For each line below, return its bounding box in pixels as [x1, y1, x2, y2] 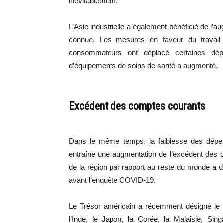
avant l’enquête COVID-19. [69, 176, 156, 185]
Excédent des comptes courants [69, 100, 205, 112]
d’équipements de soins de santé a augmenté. [69, 61, 218, 70]
